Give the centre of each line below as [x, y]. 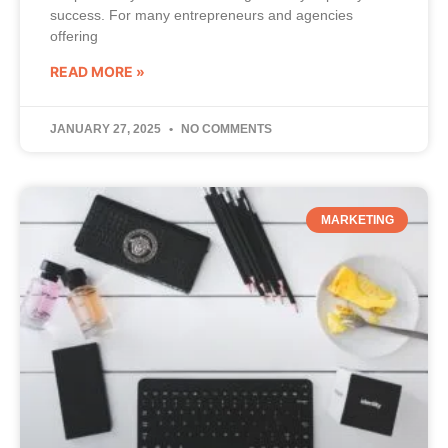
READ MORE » [97, 71]
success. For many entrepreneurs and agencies [201, 14]
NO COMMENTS [225, 128]
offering [74, 35]
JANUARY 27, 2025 [107, 128]
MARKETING [357, 219]
